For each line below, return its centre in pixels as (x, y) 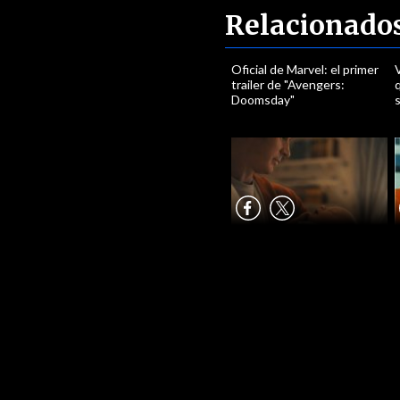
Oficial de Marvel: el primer (305, 69)
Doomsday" (263, 100)
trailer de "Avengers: (288, 84)
